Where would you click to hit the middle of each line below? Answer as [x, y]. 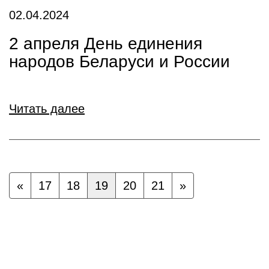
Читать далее [47, 109]
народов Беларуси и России [119, 62]
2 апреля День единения [106, 44]
